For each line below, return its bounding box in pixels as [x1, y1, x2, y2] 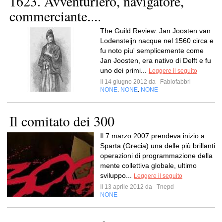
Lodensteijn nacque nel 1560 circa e [100, 37, 214, 45]
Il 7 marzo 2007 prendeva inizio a [100, 132, 205, 140]
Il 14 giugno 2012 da [100, 78, 159, 85]
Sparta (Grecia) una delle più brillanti [100, 142, 215, 150]
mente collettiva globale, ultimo [100, 162, 197, 169]
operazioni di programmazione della [100, 152, 213, 160]
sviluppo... [100, 171, 134, 179]
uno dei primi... [100, 66, 149, 74]
